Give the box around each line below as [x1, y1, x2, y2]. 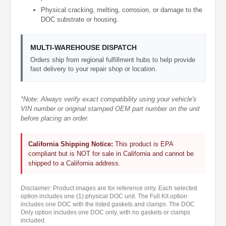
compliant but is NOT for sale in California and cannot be [28, 150, 194, 158]
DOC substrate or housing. [41, 16, 119, 24]
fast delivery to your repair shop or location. [30, 65, 157, 73]
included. [21, 217, 46, 224]
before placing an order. [21, 115, 89, 123]
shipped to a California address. [28, 159, 121, 167]
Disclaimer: [21, 185, 51, 192]
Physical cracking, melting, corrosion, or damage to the [41, 6, 202, 14]
